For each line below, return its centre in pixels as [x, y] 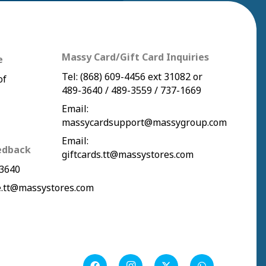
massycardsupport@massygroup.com [144, 123]
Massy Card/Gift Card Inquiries [135, 57]
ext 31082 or [174, 77]
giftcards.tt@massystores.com [127, 155]
